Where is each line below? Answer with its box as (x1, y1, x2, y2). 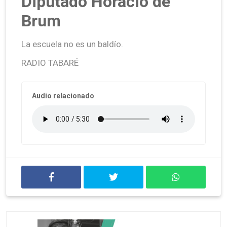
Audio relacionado (32, 91, 94, 100)
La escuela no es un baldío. (21, 39, 123, 49)
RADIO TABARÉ (21, 57, 79, 68)
